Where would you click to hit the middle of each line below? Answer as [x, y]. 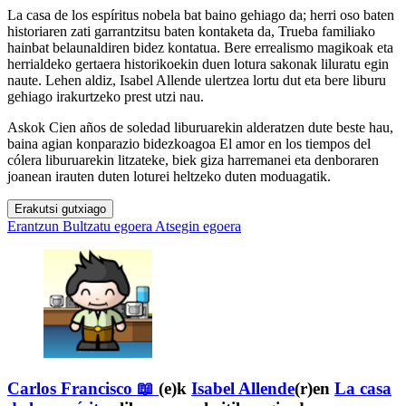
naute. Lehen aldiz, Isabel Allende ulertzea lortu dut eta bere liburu [197, 81]
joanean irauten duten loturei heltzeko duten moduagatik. [169, 177]
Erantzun [33, 227]
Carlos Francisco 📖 [81, 389]
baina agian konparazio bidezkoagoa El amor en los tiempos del [189, 144]
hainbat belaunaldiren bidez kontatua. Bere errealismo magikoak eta [200, 48]
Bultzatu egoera [107, 227]
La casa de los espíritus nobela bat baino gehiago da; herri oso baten [201, 15]
